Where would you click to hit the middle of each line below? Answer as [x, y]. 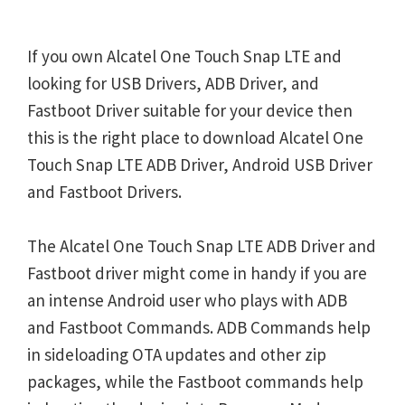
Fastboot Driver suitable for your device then [190, 110]
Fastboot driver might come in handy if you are [197, 273]
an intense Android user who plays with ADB [187, 300]
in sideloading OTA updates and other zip [177, 354]
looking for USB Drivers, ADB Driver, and [173, 83]
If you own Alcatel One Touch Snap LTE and [184, 56]
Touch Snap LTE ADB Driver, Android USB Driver [200, 165]
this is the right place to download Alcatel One [195, 137]
